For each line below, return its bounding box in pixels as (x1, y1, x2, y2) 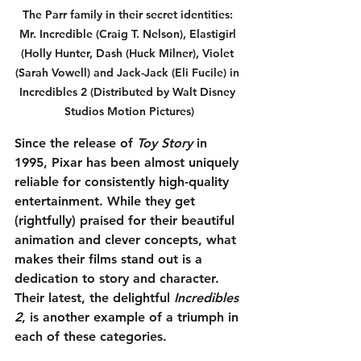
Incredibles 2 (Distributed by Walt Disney (19, 84, 239, 99)
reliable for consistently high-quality (15, 173, 233, 189)
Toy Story (137, 135, 193, 151)
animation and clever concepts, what (15, 231, 240, 247)
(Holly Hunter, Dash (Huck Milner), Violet (21, 45, 237, 60)
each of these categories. (15, 328, 167, 344)
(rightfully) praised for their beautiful (15, 212, 239, 228)
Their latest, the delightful (15, 289, 174, 305)
